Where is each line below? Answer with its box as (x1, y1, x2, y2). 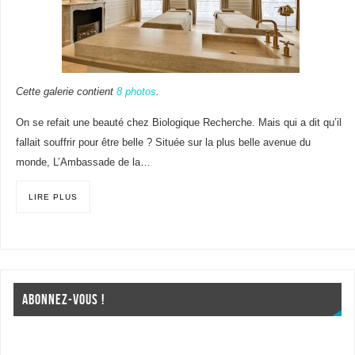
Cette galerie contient (15, 86, 116, 97)
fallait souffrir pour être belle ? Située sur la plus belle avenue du (15, 136, 311, 148)
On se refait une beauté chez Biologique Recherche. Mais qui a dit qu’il (15, 116, 342, 128)
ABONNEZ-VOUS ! (22, 291, 105, 307)
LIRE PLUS (28, 192, 78, 201)
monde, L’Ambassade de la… (15, 156, 151, 168)
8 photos (116, 86, 156, 97)
